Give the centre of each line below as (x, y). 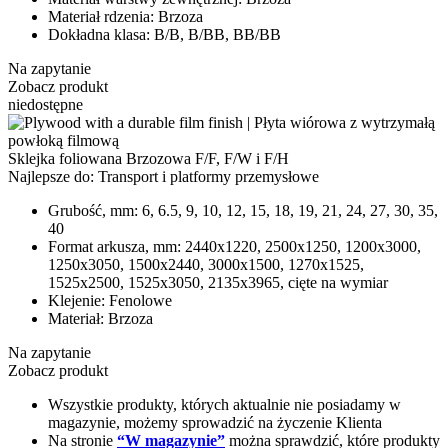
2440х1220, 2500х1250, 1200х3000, (301, 246)
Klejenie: (76, 300)
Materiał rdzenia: (101, 16)
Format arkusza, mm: (114, 246)
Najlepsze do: (53, 176)
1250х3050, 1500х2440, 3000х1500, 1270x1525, (206, 264)
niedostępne (45, 104)
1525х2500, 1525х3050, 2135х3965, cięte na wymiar (218, 282)
